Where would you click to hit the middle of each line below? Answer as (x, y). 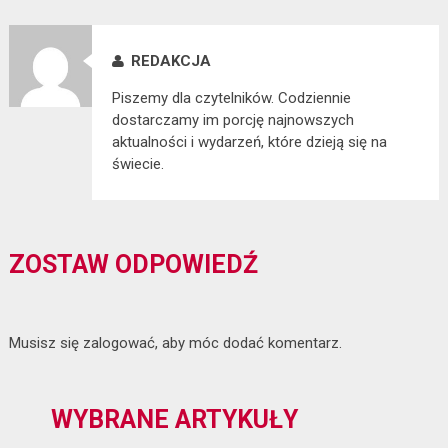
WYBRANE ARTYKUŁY (175, 419)
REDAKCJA (170, 60)
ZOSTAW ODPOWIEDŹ (133, 264)
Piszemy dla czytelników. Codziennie (231, 97)
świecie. (137, 163)
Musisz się (45, 342)
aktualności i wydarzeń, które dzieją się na (249, 141)
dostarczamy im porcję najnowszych (232, 119)
